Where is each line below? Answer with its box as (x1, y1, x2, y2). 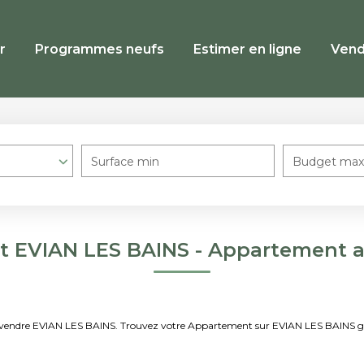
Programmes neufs (35, 41, 164, 57)
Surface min (91, 154, 159, 169)
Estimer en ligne (193, 41, 301, 57)
